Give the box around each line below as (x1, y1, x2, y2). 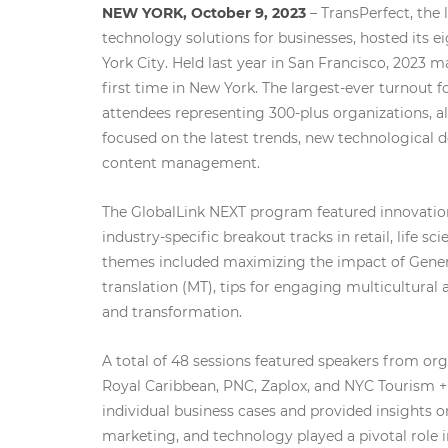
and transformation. (102, 303, 242, 322)
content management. (102, 154, 260, 173)
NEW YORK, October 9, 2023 (102, 4, 306, 23)
